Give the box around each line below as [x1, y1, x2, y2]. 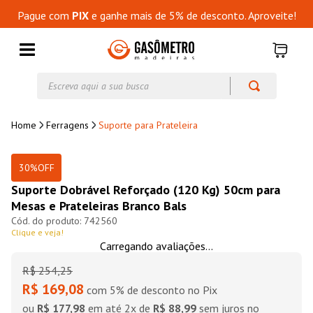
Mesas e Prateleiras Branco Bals [11, 198, 187, 214]
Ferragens [46, 119, 89, 131]
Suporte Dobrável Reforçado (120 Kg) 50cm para [11, 182, 280, 198]
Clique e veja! [11, 227, 64, 238]
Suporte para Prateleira [99, 119, 198, 131]
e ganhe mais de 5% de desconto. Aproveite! [88, 8, 296, 22]
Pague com [17, 8, 72, 22]
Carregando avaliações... [100, 239, 213, 253]
